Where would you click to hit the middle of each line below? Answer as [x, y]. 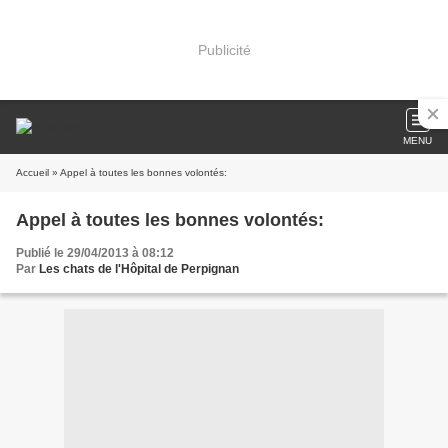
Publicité [224, 49]
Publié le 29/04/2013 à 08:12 [95, 253]
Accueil [32, 172]
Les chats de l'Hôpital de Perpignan [139, 269]
